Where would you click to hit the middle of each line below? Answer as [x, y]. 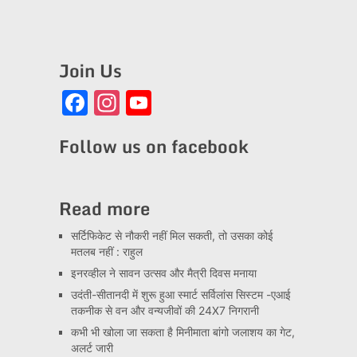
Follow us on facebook [153, 146]
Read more [104, 208]
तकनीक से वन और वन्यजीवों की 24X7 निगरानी [165, 310]
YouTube [204, 102]
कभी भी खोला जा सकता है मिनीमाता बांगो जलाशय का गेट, [182, 332]
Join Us [90, 71]
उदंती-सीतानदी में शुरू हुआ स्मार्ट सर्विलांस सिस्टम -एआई [180, 294]
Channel [201, 128]
